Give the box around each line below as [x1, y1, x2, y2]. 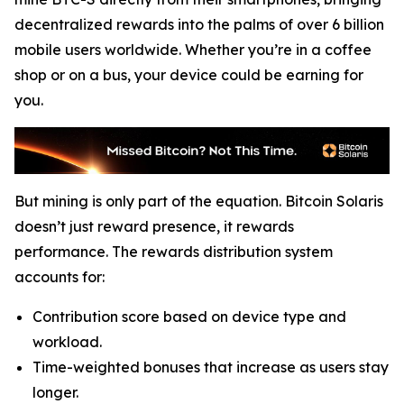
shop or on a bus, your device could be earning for [14, 66, 363, 84]
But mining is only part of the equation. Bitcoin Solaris [14, 192, 383, 210]
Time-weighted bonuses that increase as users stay [32, 358, 389, 376]
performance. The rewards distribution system [14, 243, 333, 261]
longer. [32, 383, 78, 401]
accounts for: [14, 268, 105, 286]
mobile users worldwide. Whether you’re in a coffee [14, 41, 372, 59]
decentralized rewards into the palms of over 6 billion [14, 15, 384, 33]
